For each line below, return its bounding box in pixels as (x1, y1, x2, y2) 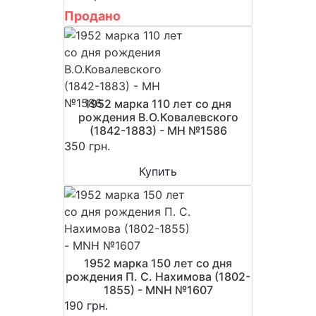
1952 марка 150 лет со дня (84, 255, 232, 270)
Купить (139, 164, 177, 178)
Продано (64, 8, 121, 23)
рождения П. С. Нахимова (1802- (66, 269, 250, 284)
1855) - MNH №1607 (103, 282, 213, 297)
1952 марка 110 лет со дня (85, 96, 231, 111)
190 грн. (64, 298, 108, 312)
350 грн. (64, 138, 110, 153)
